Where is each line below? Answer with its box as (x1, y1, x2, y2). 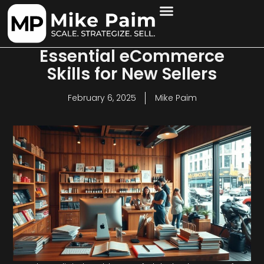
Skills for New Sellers (47, 62, 217, 85)
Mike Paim (154, 92, 197, 104)
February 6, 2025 (67, 92, 136, 104)
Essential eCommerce (39, 45, 225, 68)
